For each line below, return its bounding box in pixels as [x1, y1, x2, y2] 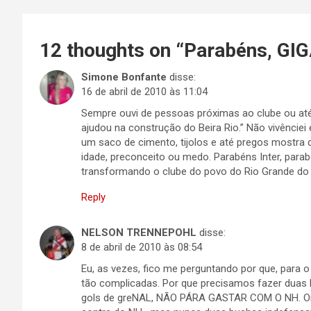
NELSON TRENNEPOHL [81, 226, 196, 239]
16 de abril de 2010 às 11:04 [81, 85, 208, 98]
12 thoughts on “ [40, 39, 184, 62]
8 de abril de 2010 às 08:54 [81, 241, 202, 253]
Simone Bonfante [81, 71, 167, 83]
